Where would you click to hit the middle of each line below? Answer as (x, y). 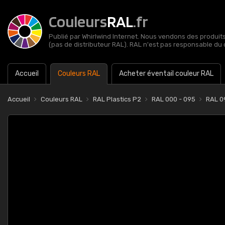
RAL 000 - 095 (174, 99)
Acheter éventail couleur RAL (166, 74)
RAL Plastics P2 (117, 99)
